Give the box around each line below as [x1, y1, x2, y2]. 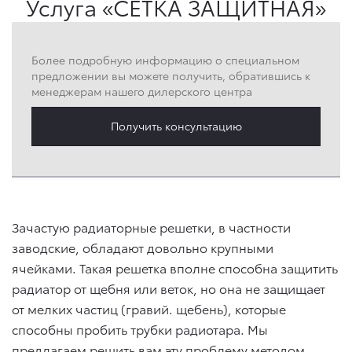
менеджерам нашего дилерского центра [31, 83, 252, 100]
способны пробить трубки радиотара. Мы [12, 320, 268, 339]
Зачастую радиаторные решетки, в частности [12, 218, 291, 236]
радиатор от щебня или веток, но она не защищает [12, 279, 325, 298]
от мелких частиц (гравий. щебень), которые [12, 299, 286, 318]
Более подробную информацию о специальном [31, 52, 299, 68]
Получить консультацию [110, 118, 242, 134]
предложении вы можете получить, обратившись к [31, 68, 310, 84]
